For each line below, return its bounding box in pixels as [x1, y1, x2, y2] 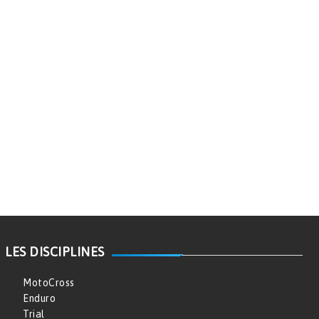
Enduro [23, 293, 56, 305]
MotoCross [23, 277, 75, 289]
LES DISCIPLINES [5, 244, 105, 260]
